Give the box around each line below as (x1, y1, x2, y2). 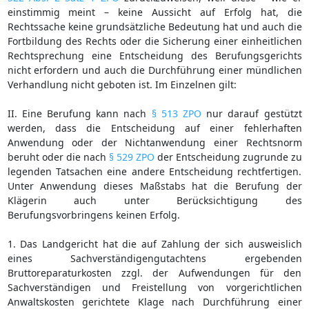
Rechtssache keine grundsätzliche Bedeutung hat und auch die (7, 19, 302, 33)
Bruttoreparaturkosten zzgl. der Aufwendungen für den (7, 266, 302, 279)
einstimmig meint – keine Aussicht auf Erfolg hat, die (7, 5, 302, 19)
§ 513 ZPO (151, 106, 201, 120)
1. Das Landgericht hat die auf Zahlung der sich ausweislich (7, 237, 302, 250)
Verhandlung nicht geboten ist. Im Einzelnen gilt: (7, 77, 237, 91)
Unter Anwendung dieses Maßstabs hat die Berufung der (7, 179, 302, 192)
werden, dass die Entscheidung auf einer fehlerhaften (7, 121, 302, 134)
